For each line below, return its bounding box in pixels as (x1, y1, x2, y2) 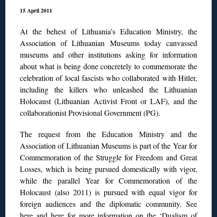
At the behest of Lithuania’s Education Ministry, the (20, 26, 197, 36)
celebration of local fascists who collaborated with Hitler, (20, 72, 197, 83)
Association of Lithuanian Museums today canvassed (20, 37, 197, 48)
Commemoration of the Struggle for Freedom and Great (20, 152, 197, 162)
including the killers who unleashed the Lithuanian (20, 84, 197, 94)
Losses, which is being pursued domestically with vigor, (20, 163, 197, 174)
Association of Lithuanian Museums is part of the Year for (20, 140, 197, 151)
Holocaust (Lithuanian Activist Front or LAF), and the (20, 95, 197, 106)
